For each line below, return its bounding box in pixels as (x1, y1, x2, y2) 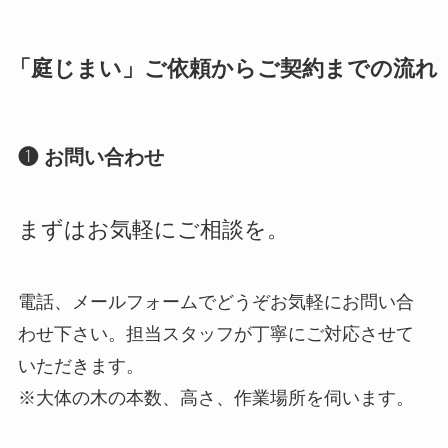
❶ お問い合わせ (17, 145, 164, 168)
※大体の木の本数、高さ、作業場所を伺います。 (17, 387, 414, 408)
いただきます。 (17, 355, 144, 376)
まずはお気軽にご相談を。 (17, 217, 289, 242)
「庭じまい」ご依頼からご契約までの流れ (8, 57, 438, 82)
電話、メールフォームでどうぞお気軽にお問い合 (17, 291, 414, 312)
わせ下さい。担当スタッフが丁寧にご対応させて (17, 323, 414, 344)
